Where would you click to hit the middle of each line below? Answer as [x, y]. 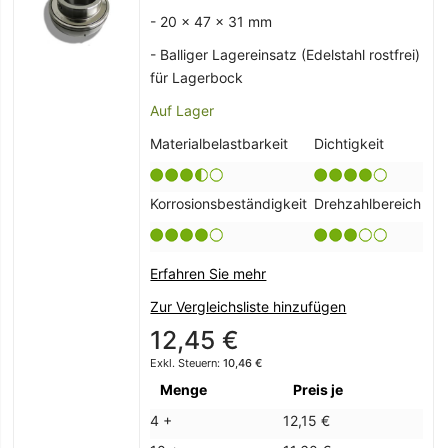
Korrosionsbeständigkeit [229, 204]
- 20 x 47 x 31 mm [211, 22]
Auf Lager [182, 111]
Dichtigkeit [349, 144]
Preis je [318, 390]
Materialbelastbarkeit [219, 144]
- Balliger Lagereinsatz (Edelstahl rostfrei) [285, 55]
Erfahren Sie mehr [208, 274]
